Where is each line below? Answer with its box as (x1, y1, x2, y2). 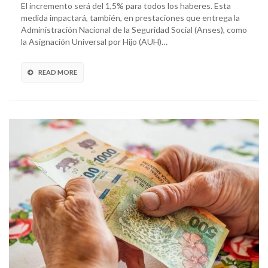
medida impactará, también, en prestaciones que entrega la (21, 13, 240, 23)
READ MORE (38, 68, 77, 77)
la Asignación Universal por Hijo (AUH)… (21, 36, 167, 47)
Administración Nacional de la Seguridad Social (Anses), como (21, 25, 247, 35)
